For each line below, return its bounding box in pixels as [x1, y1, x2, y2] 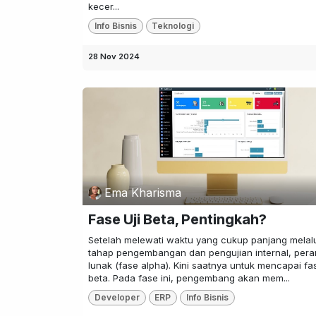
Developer [94, 291, 140, 303]
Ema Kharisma [104, 186, 182, 200]
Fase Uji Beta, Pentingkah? [88, 210, 267, 228]
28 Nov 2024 [88, 51, 140, 62]
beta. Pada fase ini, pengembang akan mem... [88, 272, 290, 284]
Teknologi [152, 20, 195, 32]
